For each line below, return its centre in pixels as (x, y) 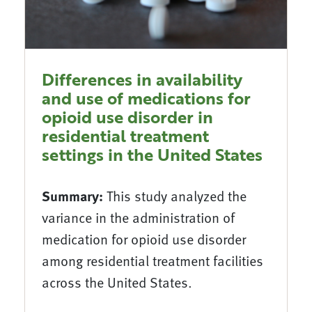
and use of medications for (146, 98)
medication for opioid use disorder (144, 239)
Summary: (72, 196)
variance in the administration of (138, 218)
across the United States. (117, 282)
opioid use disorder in (127, 117)
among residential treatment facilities (153, 261)
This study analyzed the (175, 196)
